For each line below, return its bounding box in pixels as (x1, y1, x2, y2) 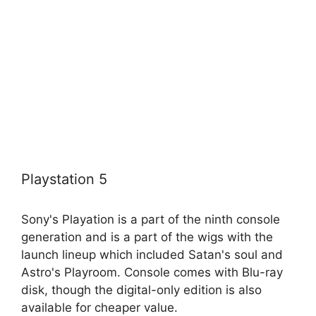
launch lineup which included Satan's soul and (21, 247, 283, 262)
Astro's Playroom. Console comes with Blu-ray (21, 265, 283, 279)
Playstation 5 (21, 170, 107, 188)
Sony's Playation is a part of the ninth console (21, 212, 280, 226)
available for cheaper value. (21, 300, 178, 315)
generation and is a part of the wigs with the (21, 229, 273, 244)
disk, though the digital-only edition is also (21, 282, 262, 297)
